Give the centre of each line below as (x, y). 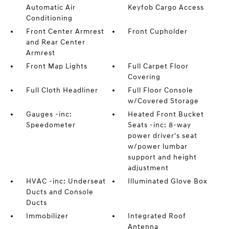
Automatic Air (51, 7)
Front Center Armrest (65, 31)
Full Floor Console (161, 90)
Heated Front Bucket (166, 114)
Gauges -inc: (49, 114)
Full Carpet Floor (158, 66)
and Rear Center (55, 42)
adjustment (148, 168)
